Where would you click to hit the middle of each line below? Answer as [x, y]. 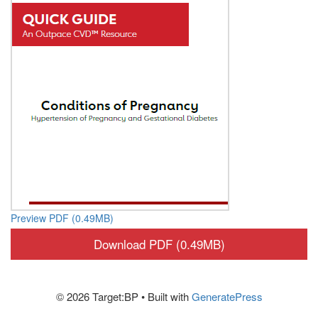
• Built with [165, 297]
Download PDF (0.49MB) [159, 243]
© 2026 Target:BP [97, 297]
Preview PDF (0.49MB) [62, 218]
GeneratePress [227, 297]
